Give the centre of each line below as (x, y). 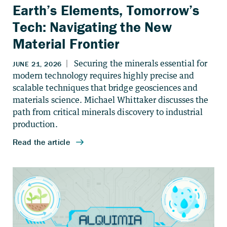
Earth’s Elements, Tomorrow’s (106, 10)
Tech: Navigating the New (92, 27)
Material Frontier (66, 43)
